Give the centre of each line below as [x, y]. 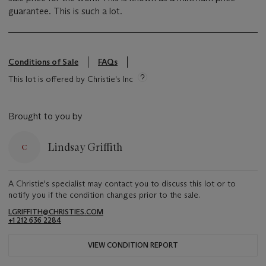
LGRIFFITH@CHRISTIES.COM [56, 212]
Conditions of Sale [43, 62]
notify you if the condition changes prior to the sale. [104, 195]
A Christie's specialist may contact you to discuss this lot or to [122, 184]
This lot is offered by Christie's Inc [71, 79]
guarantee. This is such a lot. [88, 11]
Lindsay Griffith [85, 147]
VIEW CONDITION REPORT [133, 245]
